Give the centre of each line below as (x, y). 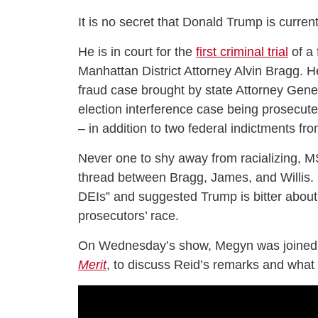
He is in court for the (137, 52)
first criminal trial (242, 52)
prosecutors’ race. (128, 216)
